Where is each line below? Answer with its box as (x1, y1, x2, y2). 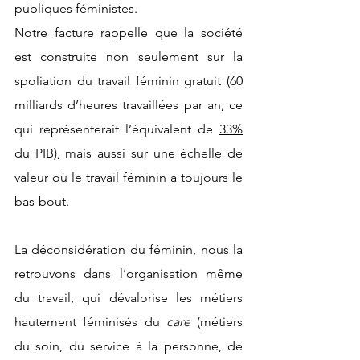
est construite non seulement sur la (14, 48, 243, 64)
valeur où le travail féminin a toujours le (14, 169, 243, 185)
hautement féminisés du (14, 313, 166, 329)
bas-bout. (14, 193, 69, 209)
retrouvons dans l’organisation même (14, 265, 243, 281)
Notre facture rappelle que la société (14, 24, 243, 40)
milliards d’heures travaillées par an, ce (14, 96, 243, 112)
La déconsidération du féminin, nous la (14, 241, 243, 257)
